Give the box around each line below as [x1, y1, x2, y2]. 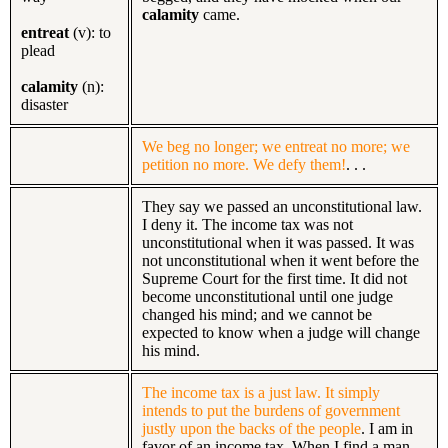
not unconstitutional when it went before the [142, 251, 419, 269]
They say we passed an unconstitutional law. [142, 197, 422, 215]
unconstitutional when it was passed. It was [142, 233, 414, 251]
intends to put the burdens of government [142, 401, 400, 419]
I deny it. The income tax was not [142, 215, 353, 233]
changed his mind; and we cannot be [142, 305, 372, 323]
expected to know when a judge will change [142, 323, 420, 341]
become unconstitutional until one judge [142, 287, 393, 305]
